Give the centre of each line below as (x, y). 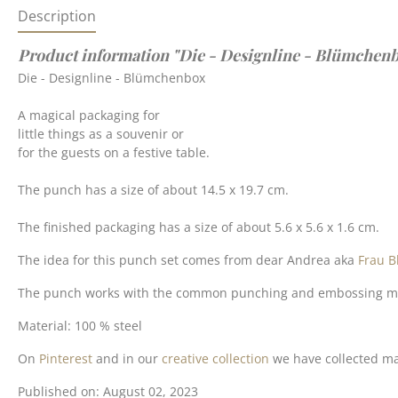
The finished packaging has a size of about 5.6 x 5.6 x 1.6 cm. (199, 227)
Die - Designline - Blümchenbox (111, 78)
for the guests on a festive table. (115, 152)
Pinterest (66, 358)
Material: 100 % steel (80, 326)
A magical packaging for (89, 115)
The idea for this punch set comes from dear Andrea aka (188, 260)
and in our (127, 358)
